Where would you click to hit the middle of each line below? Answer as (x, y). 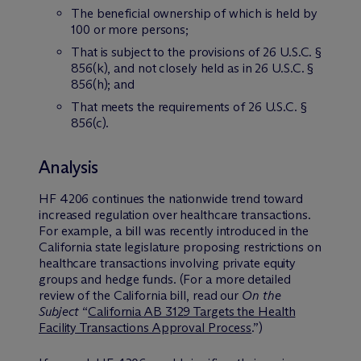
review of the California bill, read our (140, 295)
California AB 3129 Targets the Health (192, 311)
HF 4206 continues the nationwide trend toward (171, 198)
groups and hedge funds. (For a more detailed (165, 279)
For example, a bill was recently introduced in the (174, 230)
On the (261, 295)
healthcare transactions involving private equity (168, 263)
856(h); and (103, 84)
